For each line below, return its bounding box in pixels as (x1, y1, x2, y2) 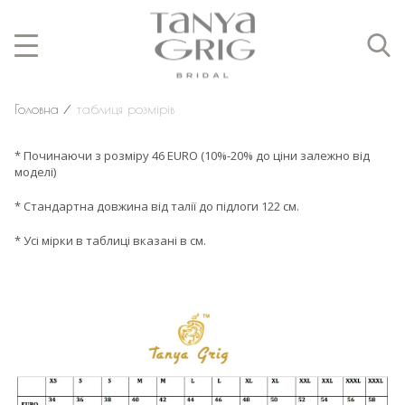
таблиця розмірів (76, 101, 174, 117)
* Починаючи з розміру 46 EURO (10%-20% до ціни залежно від (14, 147, 370, 164)
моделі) (14, 164, 59, 180)
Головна (14, 101, 59, 117)
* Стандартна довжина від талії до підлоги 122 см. (14, 198, 302, 214)
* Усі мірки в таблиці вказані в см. (14, 232, 212, 249)
